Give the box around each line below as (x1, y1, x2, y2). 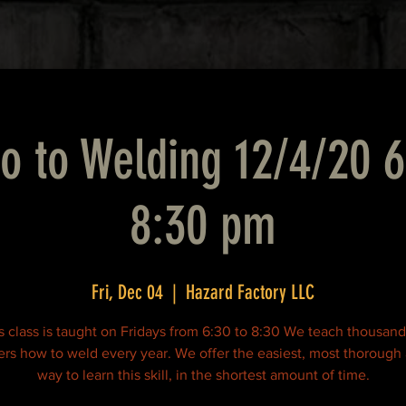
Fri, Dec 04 (92, 280, 163, 304)
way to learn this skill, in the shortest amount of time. (36, 367, 370, 382)
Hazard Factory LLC (186, 280, 314, 304)
